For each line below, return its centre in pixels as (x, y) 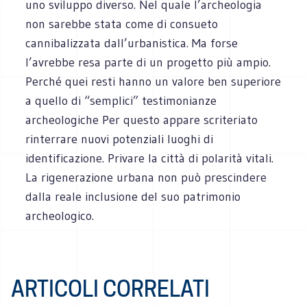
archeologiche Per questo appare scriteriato (142, 120)
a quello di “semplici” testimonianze (121, 100)
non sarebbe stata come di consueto (122, 24)
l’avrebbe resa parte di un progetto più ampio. (148, 62)
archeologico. (60, 216)
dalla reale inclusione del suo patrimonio (133, 196)
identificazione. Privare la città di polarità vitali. (150, 158)
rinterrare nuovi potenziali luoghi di (120, 139)
